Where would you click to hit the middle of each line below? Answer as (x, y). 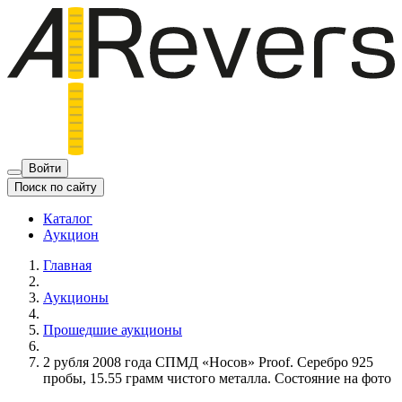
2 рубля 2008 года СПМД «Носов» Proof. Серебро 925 (208, 362)
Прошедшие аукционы (113, 329)
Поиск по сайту (56, 187)
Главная (67, 265)
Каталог (68, 218)
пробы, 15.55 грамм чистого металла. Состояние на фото (217, 378)
